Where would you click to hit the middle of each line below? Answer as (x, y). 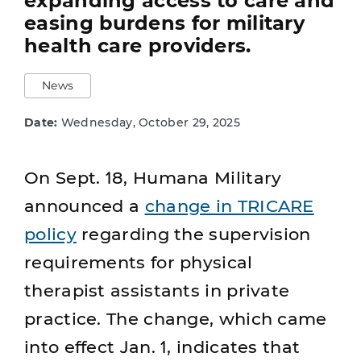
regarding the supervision (193, 234)
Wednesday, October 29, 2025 (149, 122)
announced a (85, 206)
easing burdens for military (165, 23)
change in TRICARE (229, 206)
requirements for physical (139, 262)
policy (50, 234)
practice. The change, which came (176, 319)
